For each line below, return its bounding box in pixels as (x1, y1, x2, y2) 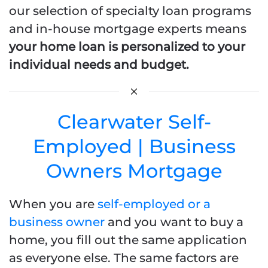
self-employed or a (98, 197, 211, 211)
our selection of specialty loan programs (9, 4, 251, 18)
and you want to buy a (105, 215, 243, 229)
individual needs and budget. (9, 57, 192, 72)
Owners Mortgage (45, 159, 223, 182)
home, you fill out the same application (9, 233, 247, 247)
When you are (9, 197, 98, 211)
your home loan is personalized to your (9, 39, 245, 54)
